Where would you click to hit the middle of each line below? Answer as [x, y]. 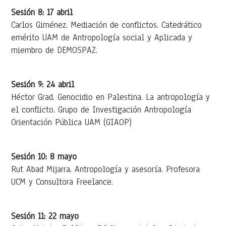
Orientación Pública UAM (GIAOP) [72, 122]
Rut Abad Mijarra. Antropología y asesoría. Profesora [106, 169]
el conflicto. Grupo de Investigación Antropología [101, 109]
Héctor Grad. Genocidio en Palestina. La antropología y [111, 97]
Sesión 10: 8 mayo [44, 156]
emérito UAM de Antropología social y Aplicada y [102, 37]
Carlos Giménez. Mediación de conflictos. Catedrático [107, 25]
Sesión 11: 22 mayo [45, 216]
